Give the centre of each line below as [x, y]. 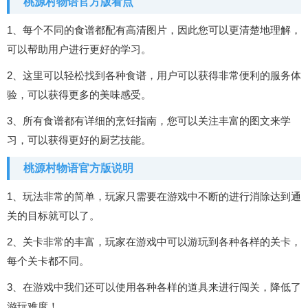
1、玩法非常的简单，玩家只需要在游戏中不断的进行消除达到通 [154, 197]
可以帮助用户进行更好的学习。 [79, 49]
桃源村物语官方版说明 [78, 168]
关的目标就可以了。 [53, 216]
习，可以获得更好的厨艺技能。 [79, 140]
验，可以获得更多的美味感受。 [79, 95]
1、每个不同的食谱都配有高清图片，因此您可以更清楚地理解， [154, 30]
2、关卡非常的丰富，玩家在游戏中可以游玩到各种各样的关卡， [154, 242]
